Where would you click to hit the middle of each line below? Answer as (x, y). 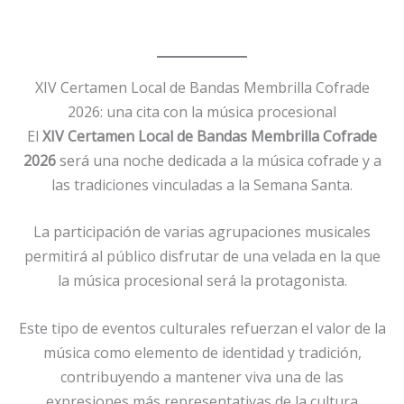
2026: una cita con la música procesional (202, 111)
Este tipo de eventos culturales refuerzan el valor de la (202, 328)
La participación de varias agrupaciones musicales (202, 232)
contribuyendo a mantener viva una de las (202, 376)
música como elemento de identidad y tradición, (202, 352)
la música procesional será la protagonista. (202, 281)
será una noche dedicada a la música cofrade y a (218, 160)
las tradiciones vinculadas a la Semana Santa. (202, 184)
